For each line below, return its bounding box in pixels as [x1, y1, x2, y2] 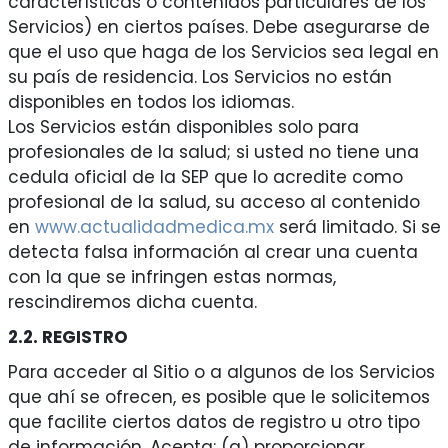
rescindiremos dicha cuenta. [7, 290, 257, 315]
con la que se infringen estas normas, [7, 265, 336, 290]
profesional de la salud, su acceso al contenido [7, 190, 420, 215]
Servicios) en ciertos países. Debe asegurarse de [7, 15, 430, 40]
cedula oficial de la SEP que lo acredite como [7, 165, 403, 190]
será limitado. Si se [273, 215, 441, 240]
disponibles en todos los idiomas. [7, 90, 294, 115]
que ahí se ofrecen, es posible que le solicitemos [7, 385, 430, 410]
